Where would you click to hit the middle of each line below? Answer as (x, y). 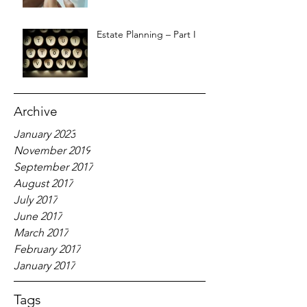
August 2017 (44, 183)
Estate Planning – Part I (146, 34)
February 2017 (47, 249)
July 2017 (36, 200)
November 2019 (52, 150)
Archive (36, 111)
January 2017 (45, 266)
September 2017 (53, 167)
